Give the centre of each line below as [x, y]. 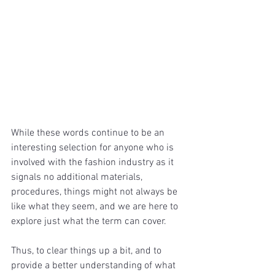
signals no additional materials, [78, 178]
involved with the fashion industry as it [94, 163]
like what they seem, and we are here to [96, 207]
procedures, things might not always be [95, 192]
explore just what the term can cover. [89, 222]
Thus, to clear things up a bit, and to [87, 251]
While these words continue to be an [89, 134]
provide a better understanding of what [95, 266]
